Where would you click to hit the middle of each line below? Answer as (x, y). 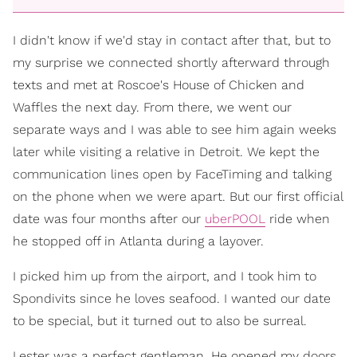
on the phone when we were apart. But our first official (178, 197)
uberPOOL (235, 219)
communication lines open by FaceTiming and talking (172, 175)
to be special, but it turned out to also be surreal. (160, 321)
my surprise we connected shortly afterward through (171, 63)
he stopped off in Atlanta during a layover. (138, 241)
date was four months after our (109, 219)
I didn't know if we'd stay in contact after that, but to (172, 41)
